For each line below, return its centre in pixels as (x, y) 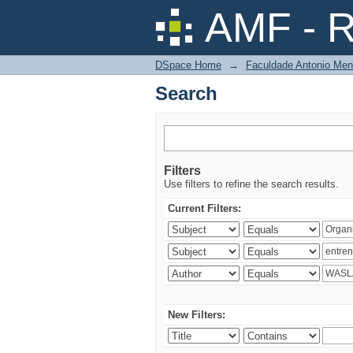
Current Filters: (204, 208)
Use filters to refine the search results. (251, 184)
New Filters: (197, 315)
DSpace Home (188, 65)
